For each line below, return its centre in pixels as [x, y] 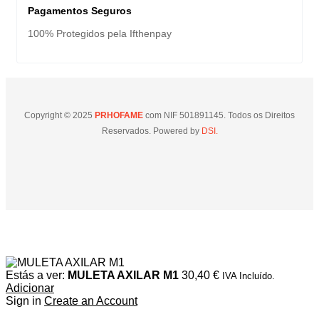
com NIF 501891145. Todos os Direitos [219, 116]
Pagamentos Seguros [80, 11]
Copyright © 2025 [58, 116]
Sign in [23, 301]
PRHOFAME [118, 116]
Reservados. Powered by [150, 131]
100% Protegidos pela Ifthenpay [100, 34]
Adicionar [30, 288]
